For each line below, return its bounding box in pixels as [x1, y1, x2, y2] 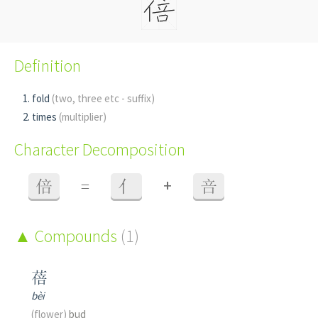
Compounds [31, 225, 121, 248]
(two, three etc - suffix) [52, 92, 155, 106]
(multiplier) [59, 110, 106, 124]
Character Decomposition [14, 138, 185, 161]
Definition [14, 55, 81, 77]
